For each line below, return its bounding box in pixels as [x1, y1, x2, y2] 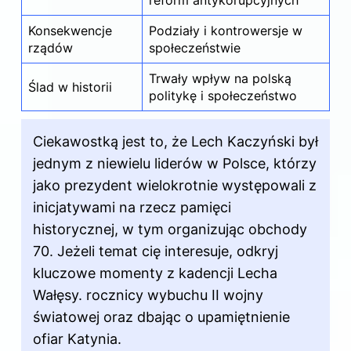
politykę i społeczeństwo [149, 88, 297, 104]
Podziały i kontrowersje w [149, 23, 302, 39]
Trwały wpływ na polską [149, 71, 291, 87]
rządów [28, 40, 73, 56]
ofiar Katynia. [33, 331, 121, 348]
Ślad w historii [28, 79, 112, 96]
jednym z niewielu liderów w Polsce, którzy [33, 155, 317, 172]
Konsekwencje [28, 23, 112, 39]
